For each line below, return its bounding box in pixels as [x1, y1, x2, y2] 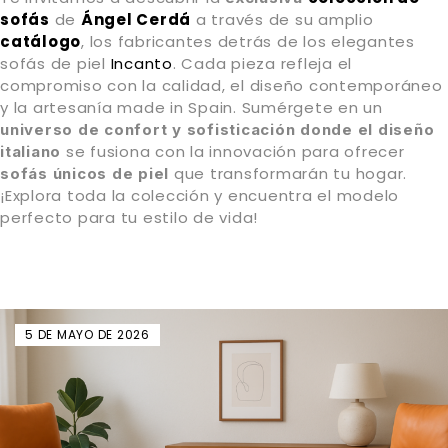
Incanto [110, 52, 173, 74]
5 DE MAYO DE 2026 [25, 325, 150, 343]
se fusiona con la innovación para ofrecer [61, 140, 405, 162]
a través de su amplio [195, 8, 374, 30]
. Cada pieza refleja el [172, 52, 352, 74]
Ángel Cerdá [80, 8, 191, 30]
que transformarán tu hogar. [169, 162, 407, 184]
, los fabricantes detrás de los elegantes [81, 30, 415, 52]
